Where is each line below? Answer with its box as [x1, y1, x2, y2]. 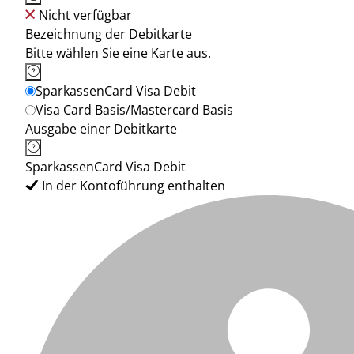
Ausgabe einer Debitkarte [25, 120, 177, 137]
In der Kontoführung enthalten [42, 177, 225, 194]
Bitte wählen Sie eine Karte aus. [25, 44, 211, 62]
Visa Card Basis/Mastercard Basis [36, 101, 233, 119]
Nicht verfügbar [39, 6, 132, 24]
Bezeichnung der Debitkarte [25, 25, 192, 43]
